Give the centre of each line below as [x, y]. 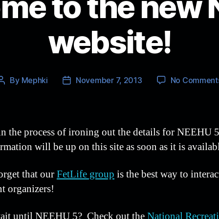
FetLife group [86, 174]
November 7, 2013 [109, 80]
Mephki [34, 80]
